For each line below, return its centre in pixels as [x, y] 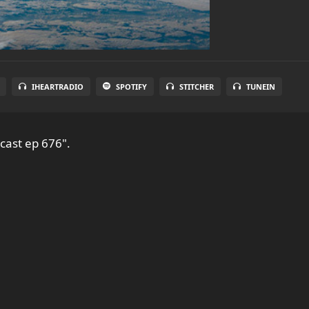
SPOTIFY [131, 87]
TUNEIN [261, 87]
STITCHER [197, 87]
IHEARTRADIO [58, 87]
